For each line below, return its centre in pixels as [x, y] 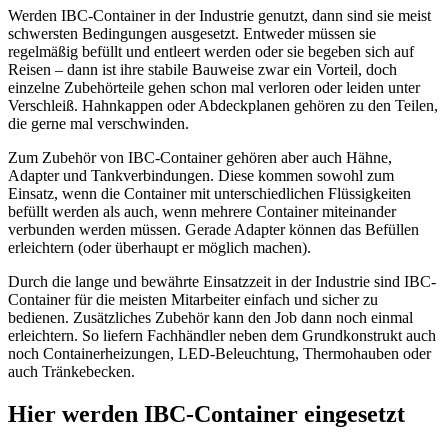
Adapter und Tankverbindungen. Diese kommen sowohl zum [201, 176]
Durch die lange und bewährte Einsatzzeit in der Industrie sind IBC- [222, 282]
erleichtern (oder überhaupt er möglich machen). [159, 248]
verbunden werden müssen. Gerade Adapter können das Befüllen [213, 230]
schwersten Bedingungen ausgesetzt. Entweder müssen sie [192, 34]
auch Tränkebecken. [71, 372]
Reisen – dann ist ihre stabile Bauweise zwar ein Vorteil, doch [202, 70]
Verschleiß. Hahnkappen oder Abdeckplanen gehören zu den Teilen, [223, 106]
